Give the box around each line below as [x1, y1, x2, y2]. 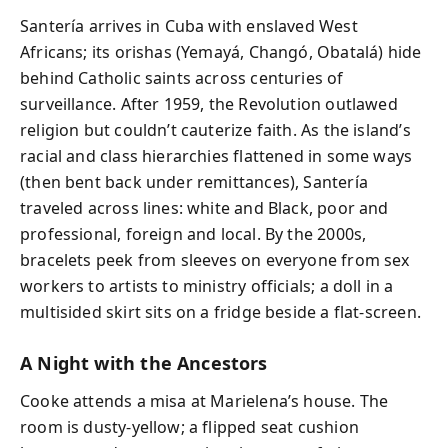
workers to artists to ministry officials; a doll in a [20, 274, 394, 297]
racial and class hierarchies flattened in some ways [20, 144, 413, 167]
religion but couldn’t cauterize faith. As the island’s [20, 118, 411, 141]
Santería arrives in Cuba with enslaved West [20, 14, 358, 37]
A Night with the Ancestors [20, 350, 268, 375]
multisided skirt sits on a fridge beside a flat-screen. [20, 300, 421, 323]
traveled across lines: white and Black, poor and [20, 196, 389, 219]
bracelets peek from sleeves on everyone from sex [20, 248, 410, 271]
